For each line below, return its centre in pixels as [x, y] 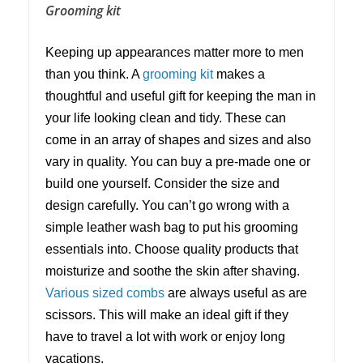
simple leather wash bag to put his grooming [172, 228]
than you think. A [94, 75]
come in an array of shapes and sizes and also [178, 140]
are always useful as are [236, 293]
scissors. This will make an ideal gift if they [167, 315]
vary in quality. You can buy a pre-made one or [178, 162]
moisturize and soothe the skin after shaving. [173, 271]
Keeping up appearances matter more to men [175, 53]
